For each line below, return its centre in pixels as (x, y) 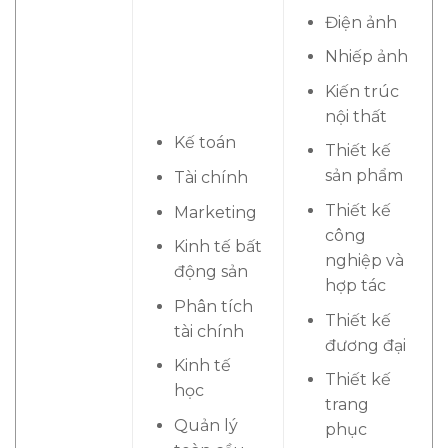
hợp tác (355, 285)
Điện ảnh (360, 22)
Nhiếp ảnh (366, 57)
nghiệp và (364, 260)
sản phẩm (363, 176)
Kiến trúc (361, 91)
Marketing (215, 212)
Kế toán (204, 143)
